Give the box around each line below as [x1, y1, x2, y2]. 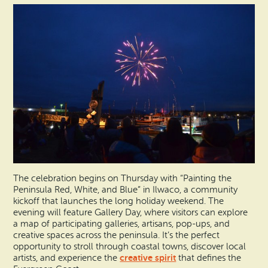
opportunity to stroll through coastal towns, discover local [13, 241, 246, 252]
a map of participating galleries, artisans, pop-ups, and [13, 218, 230, 229]
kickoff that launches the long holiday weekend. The [13, 196, 224, 206]
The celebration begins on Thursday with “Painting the [13, 173, 232, 184]
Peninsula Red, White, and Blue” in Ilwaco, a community [13, 184, 238, 195]
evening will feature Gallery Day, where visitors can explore [13, 207, 248, 218]
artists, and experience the [13, 252, 120, 263]
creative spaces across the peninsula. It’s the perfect [13, 230, 220, 240]
